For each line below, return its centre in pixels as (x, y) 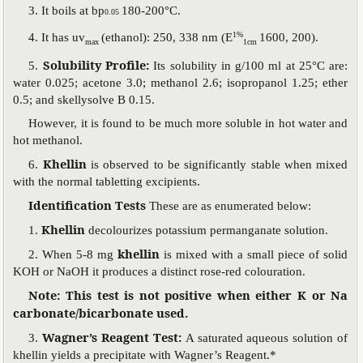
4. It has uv (57, 38)
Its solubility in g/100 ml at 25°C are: (251, 65)
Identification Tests (89, 205)
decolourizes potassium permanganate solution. (209, 230)
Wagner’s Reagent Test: (114, 337)
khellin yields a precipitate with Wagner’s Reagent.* (145, 354)
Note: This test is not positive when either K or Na (188, 295)
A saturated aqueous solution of (267, 337)
